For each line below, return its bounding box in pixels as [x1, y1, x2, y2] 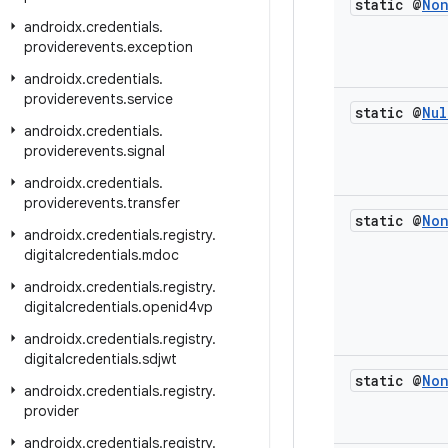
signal [127, 142, 165, 160]
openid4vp [142, 298, 213, 316]
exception [127, 38, 193, 56]
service [127, 90, 173, 108]
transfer [127, 194, 180, 212]
